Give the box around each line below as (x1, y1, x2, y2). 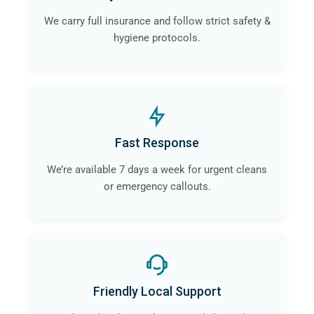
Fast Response (115, 135, 199, 151)
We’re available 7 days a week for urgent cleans (47, 163, 267, 177)
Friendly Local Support (93, 284, 221, 299)
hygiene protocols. (114, 32, 200, 45)
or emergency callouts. (103, 180, 211, 193)
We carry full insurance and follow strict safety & (43, 15, 271, 28)
